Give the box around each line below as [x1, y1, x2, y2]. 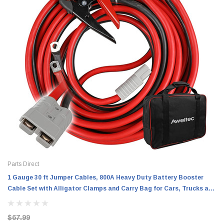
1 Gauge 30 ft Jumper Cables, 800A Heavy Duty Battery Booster [7, 173, 203, 181]
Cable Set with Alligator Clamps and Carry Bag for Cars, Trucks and [7, 184, 216, 192]
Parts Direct [7, 160, 39, 167]
